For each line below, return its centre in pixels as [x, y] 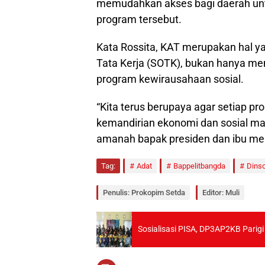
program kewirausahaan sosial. [170, 79]
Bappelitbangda [199, 166]
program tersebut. [139, 19]
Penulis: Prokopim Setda [144, 192]
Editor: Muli [221, 192]
